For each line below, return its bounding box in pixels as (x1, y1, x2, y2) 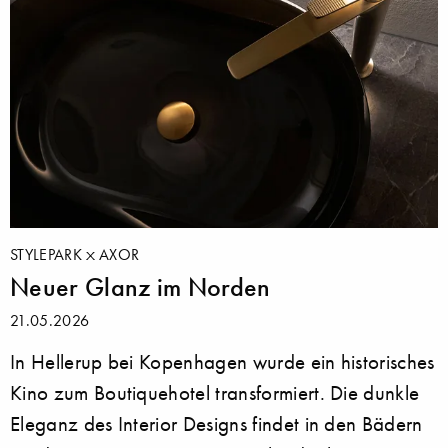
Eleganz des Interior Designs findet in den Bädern (10, 411, 423, 437)
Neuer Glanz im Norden (10, 271, 271, 304)
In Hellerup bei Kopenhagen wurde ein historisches (10, 349, 435, 375)
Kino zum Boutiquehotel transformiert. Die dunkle (10, 380, 420, 406)
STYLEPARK (10, 244, 87, 265)
